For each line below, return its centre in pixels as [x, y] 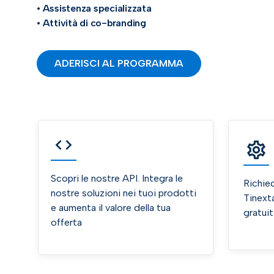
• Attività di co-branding [91, 23]
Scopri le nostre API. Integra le [117, 178]
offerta [66, 222]
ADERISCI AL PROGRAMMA [119, 63]
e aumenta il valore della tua [111, 208]
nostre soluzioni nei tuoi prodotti [124, 193]
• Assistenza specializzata [94, 8]
